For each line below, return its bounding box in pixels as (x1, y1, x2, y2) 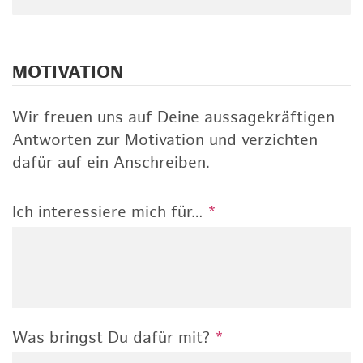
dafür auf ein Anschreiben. (12, 153, 210, 173)
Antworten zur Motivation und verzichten (12, 130, 318, 150)
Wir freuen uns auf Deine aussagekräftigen (12, 108, 335, 127)
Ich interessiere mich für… (12, 203, 207, 222)
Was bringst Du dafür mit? (12, 328, 215, 348)
